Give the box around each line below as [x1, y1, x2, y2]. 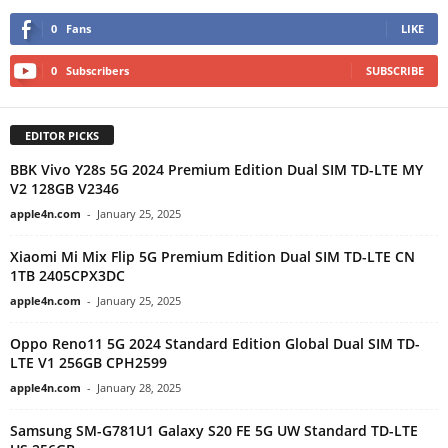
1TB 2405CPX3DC [10, 266, 125, 286]
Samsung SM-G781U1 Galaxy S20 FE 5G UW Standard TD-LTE [10, 421, 418, 441]
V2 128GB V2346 [10, 179, 119, 199]
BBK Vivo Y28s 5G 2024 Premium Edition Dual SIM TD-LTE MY [10, 160, 423, 180]
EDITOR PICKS [25, 128, 99, 144]
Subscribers [66, 63, 129, 79]
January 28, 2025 [97, 380, 181, 396]
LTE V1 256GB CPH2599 [10, 353, 167, 373]
